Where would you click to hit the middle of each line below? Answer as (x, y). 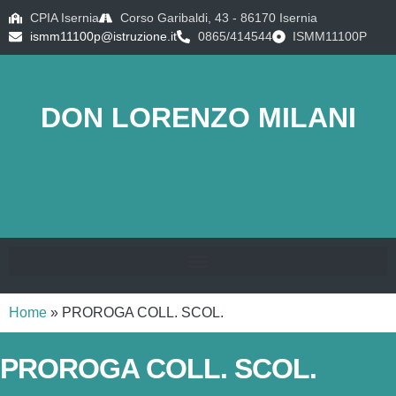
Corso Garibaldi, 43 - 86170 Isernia (218, 18)
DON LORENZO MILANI (198, 118)
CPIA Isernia (64, 18)
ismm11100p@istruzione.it (103, 36)
